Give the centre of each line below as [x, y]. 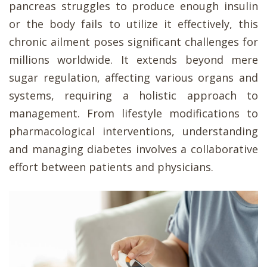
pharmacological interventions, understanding [133, 131]
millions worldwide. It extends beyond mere [133, 60]
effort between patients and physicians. [111, 167]
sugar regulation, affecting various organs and [133, 78]
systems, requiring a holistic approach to [133, 96]
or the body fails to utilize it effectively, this [133, 24]
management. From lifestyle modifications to [133, 114]
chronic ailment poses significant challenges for [133, 42]
